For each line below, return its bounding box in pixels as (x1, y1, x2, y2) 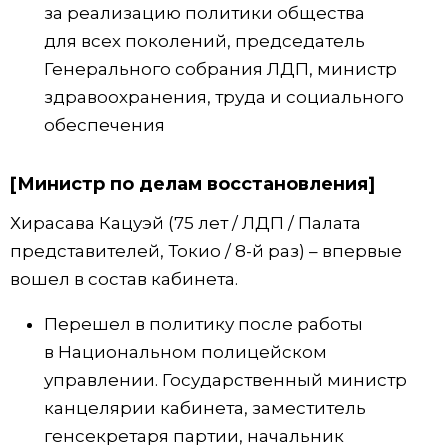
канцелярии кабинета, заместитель (44, 398, 366, 419)
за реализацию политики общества (44, 2, 365, 23)
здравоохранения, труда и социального (44, 86, 404, 107)
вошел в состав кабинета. (10, 269, 238, 290)
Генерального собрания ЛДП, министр (44, 58, 397, 79)
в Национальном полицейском (44, 342, 327, 363)
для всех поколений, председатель (44, 30, 365, 51)
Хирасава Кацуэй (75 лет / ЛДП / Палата (10, 213, 361, 234)
